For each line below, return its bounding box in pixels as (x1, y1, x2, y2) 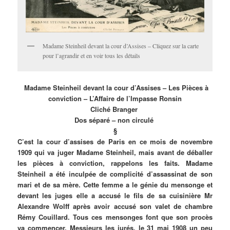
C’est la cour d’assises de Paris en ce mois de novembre (17, 137, 213, 147)
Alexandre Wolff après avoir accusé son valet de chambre (17, 201, 213, 212)
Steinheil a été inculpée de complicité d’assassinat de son (17, 169, 213, 179)
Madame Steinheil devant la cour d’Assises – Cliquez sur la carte (43, 41, 199, 50)
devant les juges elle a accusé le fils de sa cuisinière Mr (17, 190, 213, 201)
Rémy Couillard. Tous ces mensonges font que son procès (17, 212, 213, 222)
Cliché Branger (90, 104, 140, 114)
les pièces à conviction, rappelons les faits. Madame (17, 158, 213, 168)
